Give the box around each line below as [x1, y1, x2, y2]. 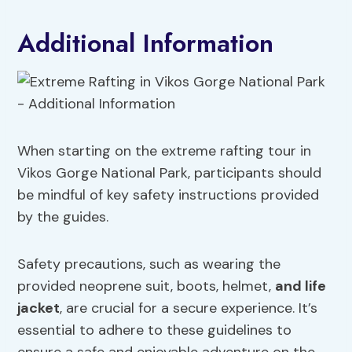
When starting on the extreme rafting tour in [17, 141, 312, 161]
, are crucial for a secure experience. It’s [60, 299, 318, 318]
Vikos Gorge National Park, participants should [17, 163, 322, 183]
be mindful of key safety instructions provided [17, 185, 320, 205]
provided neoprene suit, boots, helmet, [17, 277, 276, 296]
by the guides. [17, 207, 109, 227]
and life [275, 277, 327, 296]
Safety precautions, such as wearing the [17, 255, 281, 274]
